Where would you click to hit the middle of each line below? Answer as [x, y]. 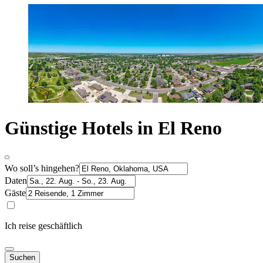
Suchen [22, 257]
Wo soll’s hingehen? [42, 168]
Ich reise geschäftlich [43, 225]
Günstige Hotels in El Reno [113, 128]
